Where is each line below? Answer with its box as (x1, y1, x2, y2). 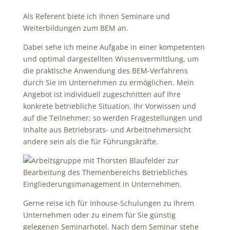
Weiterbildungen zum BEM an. (23, 23, 128, 33)
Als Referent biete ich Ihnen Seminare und (23, 11, 170, 21)
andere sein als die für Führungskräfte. (23, 136, 158, 146)
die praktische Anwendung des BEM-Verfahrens (23, 65, 188, 75)
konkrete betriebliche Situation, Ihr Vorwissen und (23, 101, 196, 111)
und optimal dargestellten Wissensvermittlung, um (23, 53, 199, 64)
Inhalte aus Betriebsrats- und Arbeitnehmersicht (23, 124, 191, 135)
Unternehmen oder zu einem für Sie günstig (23, 209, 176, 220)
